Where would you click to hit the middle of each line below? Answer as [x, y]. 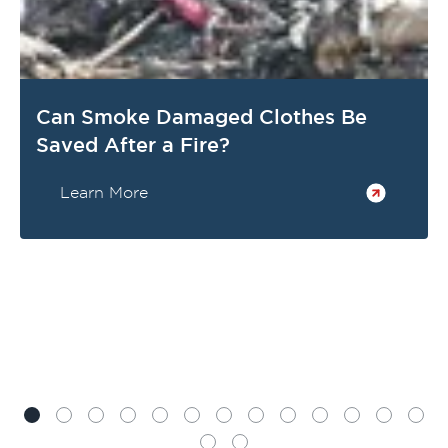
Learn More [104, 192]
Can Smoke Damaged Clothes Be [201, 117]
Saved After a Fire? [133, 145]
